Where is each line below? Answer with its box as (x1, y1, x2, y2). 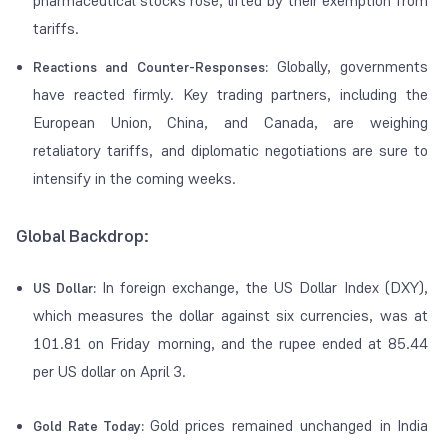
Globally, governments (267, 56, 429, 78)
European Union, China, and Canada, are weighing (33, 112, 429, 134)
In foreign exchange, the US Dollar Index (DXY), (101, 277, 429, 299)
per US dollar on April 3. (33, 361, 186, 383)
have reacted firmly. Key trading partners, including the (33, 84, 429, 106)
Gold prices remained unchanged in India (149, 415, 429, 437)
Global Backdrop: (16, 224, 149, 249)
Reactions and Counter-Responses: (33, 58, 268, 77)
